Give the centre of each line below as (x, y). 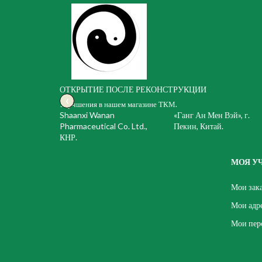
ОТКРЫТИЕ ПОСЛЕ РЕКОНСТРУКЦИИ (133, 89)
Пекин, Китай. (199, 126)
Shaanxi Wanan (87, 115)
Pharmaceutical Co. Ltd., (104, 126)
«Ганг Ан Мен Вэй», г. (212, 115)
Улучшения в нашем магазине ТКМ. (118, 104)
